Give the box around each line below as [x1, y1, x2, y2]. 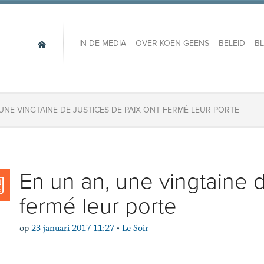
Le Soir [121, 223, 148, 234]
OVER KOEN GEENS [135, 38, 209, 49]
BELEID [218, 38, 245, 49]
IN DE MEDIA [78, 38, 126, 49]
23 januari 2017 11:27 [31, 223, 114, 234]
